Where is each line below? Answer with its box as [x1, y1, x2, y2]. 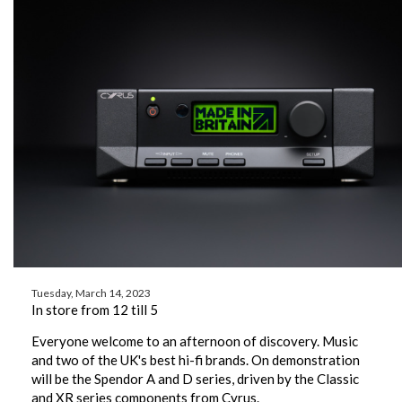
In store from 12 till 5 [31, 301, 158, 319]
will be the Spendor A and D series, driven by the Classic [31, 371, 359, 388]
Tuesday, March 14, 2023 [31, 286, 151, 301]
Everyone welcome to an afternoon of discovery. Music [31, 333, 358, 350]
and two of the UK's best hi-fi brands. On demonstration [31, 352, 360, 369]
